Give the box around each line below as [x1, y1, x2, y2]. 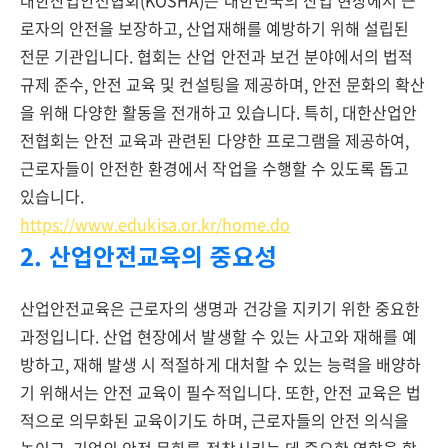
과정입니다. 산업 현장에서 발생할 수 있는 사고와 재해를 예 [20, 324, 418, 348]
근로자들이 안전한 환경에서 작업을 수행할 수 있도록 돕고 [20, 156, 409, 180]
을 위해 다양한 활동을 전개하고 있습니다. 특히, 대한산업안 [20, 100, 418, 124]
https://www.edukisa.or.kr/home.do [20, 212, 291, 236]
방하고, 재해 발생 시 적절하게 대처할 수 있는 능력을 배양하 [20, 352, 422, 376]
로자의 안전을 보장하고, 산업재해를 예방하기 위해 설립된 [20, 16, 409, 40]
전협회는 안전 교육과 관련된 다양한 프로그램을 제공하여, [20, 128, 409, 152]
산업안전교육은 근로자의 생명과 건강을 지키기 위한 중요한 [20, 296, 420, 320]
